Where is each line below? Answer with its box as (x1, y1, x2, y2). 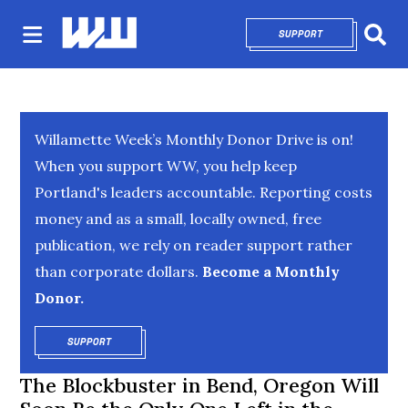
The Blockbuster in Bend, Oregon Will (20, 372, 380, 398)
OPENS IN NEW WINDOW (111, 334, 233, 349)
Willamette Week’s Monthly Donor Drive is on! (35, 130, 354, 148)
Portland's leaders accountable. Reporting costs (35, 183, 373, 201)
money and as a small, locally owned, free (35, 209, 322, 228)
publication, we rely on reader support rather (35, 236, 353, 254)
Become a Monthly (199, 262, 341, 280)
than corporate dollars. (35, 262, 199, 280)
